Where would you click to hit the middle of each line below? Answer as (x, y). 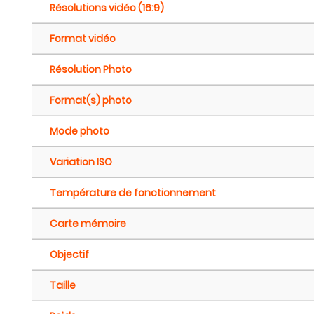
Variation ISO (81, 162)
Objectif (69, 254)
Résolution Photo (91, 69)
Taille (63, 285)
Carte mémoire (88, 224)
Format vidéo (83, 39)
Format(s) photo (91, 100)
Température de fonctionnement (133, 193)
